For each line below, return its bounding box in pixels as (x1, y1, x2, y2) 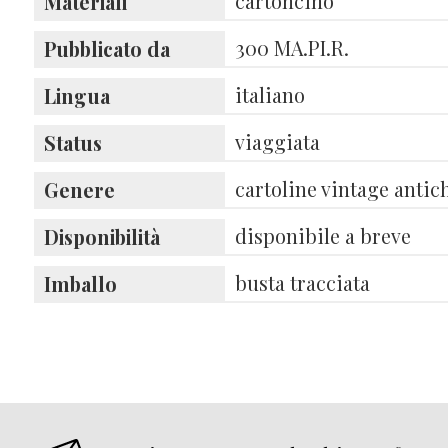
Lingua (43, 83, 110, 109)
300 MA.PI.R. (235, 35, 350, 61)
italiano (235, 82, 306, 108)
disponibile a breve (235, 223, 412, 249)
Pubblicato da (43, 36, 170, 62)
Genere (43, 177, 115, 203)
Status (43, 130, 102, 156)
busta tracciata (235, 270, 371, 296)
